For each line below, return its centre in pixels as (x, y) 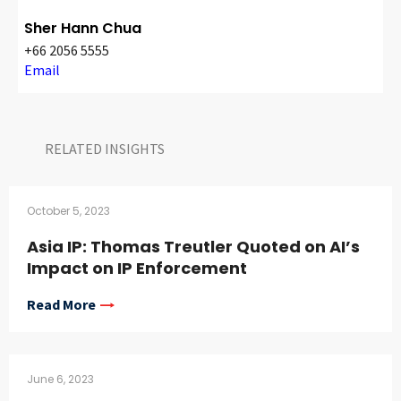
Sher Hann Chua (83, 29)
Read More (61, 305)
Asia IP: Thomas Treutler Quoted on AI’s (193, 247)
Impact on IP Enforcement (137, 269)
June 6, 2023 (60, 380)
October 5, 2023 (68, 211)
